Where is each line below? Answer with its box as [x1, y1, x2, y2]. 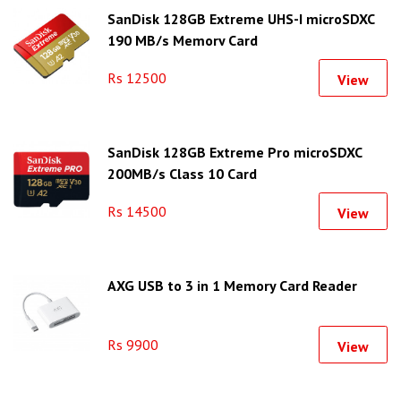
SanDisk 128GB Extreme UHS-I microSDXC [107, 9, 374, 28]
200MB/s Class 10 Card [107, 164, 257, 183]
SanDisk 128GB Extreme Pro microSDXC [107, 142, 362, 161]
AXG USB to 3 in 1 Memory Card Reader [107, 276, 357, 294]
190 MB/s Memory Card [107, 30, 258, 49]
